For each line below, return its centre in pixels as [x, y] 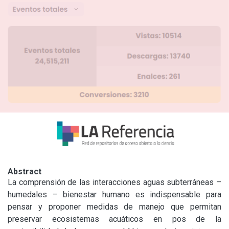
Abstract [25, 171]
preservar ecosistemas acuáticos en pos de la [114, 219]
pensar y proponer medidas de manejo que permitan [114, 207]
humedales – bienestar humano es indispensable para [114, 194]
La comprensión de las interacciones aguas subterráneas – [114, 182]
